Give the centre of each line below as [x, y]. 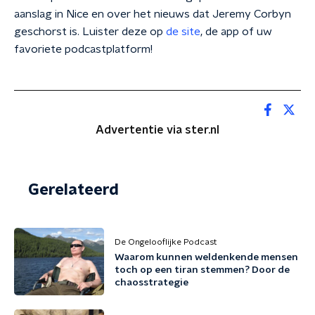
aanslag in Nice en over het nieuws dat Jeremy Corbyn [153, 14]
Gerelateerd [73, 190]
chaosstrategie [152, 283]
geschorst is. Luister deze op [90, 32]
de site [183, 32]
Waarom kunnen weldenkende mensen [206, 257]
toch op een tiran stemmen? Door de [202, 270]
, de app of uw [236, 32]
